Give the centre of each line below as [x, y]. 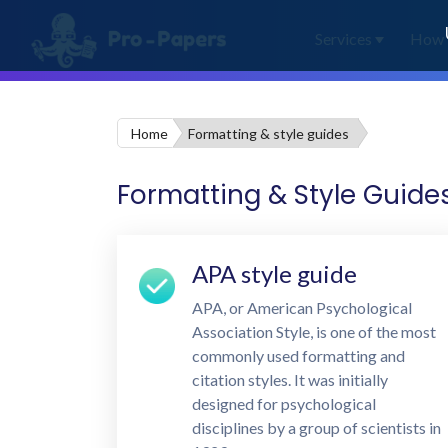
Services [343, 38]
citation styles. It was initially [290, 379]
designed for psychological [284, 403]
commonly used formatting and [298, 355]
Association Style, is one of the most [314, 331]
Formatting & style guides [268, 133]
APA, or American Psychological [302, 307]
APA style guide [274, 273]
